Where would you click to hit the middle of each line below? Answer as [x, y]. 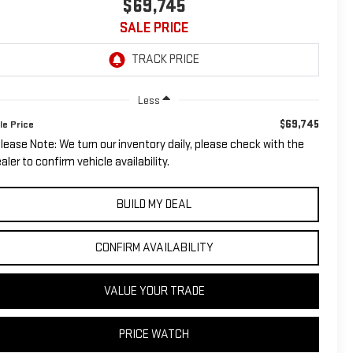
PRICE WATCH [154, 334]
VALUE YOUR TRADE [154, 291]
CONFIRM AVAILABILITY [154, 247]
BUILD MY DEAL [154, 204]
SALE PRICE [154, 28]
